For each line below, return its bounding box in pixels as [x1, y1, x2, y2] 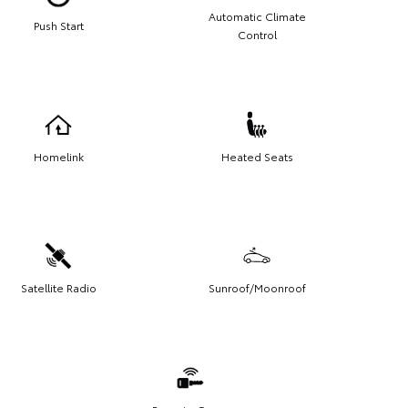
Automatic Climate [208, 8, 306, 25]
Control [237, 26, 277, 43]
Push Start [33, 17, 84, 34]
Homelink [33, 148, 84, 165]
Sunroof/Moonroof [208, 280, 306, 296]
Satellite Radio [20, 280, 97, 296]
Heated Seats [220, 148, 293, 165]
